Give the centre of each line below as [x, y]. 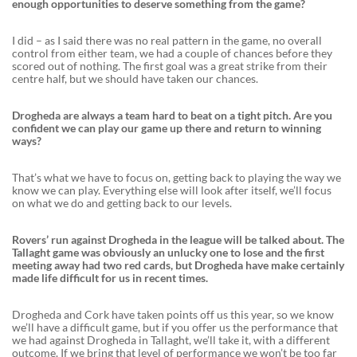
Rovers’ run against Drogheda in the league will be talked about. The [178, 240]
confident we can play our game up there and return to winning [167, 128]
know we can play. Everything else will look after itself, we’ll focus [172, 190]
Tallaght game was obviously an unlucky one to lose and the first [168, 253]
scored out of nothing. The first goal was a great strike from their [170, 66]
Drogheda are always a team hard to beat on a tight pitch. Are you [172, 116]
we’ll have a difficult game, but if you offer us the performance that [175, 328]
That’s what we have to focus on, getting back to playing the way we [177, 178]
